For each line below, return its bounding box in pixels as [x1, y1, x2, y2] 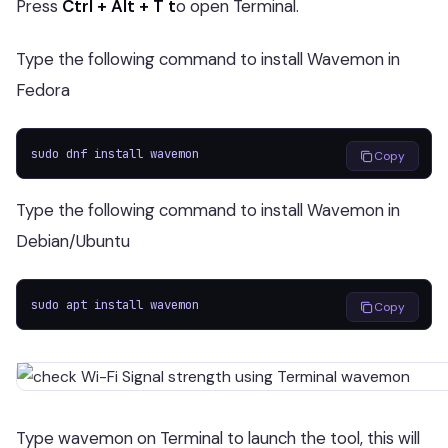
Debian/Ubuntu [16, 230, 130, 252]
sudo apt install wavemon [31, 296, 199, 313]
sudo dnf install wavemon [31, 145, 199, 162]
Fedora [16, 79, 70, 101]
